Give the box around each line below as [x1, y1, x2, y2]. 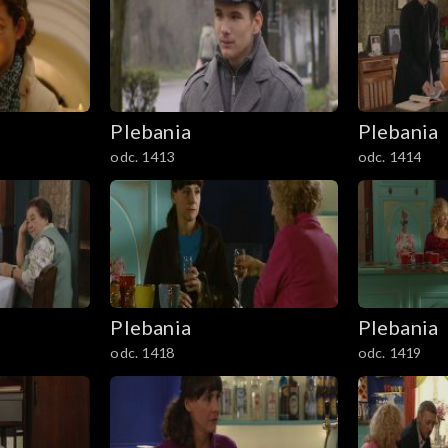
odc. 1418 [110, 343, 175, 361]
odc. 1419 [357, 343, 422, 361]
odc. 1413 [110, 147, 175, 165]
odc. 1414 [357, 147, 422, 165]
